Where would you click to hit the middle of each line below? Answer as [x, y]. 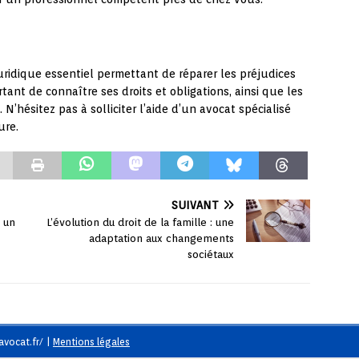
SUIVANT [196, 206]
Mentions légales [91, 342]
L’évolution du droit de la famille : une [141, 223]
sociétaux [211, 255]
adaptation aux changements [162, 239]
